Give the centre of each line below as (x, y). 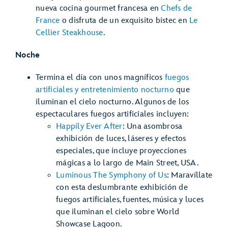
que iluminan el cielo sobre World (118, 212)
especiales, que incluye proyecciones (121, 151)
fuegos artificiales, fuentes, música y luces (130, 200)
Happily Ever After (89, 127)
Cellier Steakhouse (69, 33)
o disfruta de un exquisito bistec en (124, 21)
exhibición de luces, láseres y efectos (121, 139)
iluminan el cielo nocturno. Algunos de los (112, 102)
